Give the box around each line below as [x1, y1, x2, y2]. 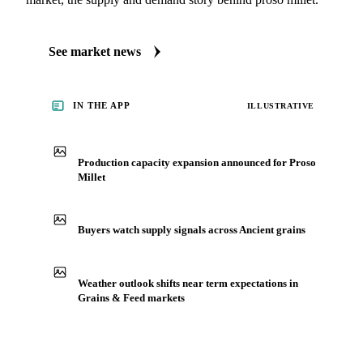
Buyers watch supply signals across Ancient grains [78, 224, 305, 236]
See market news [49, 45, 141, 58]
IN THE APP [73, 100, 130, 110]
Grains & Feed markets [78, 291, 185, 304]
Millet [78, 170, 105, 183]
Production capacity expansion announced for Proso [78, 156, 316, 169]
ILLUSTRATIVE [246, 100, 314, 110]
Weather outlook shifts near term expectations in [78, 276, 298, 289]
